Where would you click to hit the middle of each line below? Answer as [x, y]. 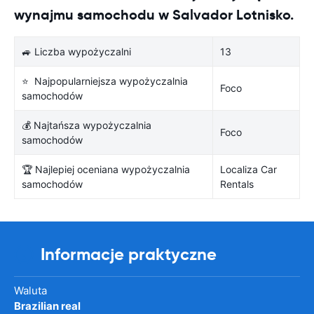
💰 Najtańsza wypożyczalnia [87, 125]
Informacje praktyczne [129, 254]
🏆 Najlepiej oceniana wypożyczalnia [106, 169]
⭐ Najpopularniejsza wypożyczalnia [105, 81]
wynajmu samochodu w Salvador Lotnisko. [154, 14]
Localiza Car [248, 169]
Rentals [237, 184]
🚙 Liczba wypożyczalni [76, 51]
